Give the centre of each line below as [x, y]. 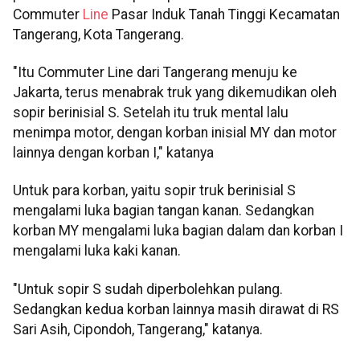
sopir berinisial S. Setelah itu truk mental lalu [151, 112]
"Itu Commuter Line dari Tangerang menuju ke [155, 72]
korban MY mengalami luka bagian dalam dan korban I [178, 231]
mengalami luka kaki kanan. [97, 251]
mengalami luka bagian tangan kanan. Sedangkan [164, 211]
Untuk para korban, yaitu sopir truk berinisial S [154, 191]
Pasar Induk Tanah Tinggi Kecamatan [226, 14]
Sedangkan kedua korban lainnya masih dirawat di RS [176, 309]
